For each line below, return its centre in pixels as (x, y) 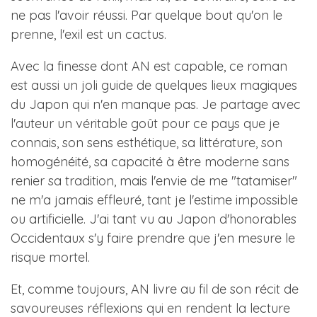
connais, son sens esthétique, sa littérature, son (146, 143)
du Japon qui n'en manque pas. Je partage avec (156, 104)
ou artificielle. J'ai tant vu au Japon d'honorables (154, 219)
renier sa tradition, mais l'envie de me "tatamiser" (154, 181)
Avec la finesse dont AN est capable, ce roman (149, 66)
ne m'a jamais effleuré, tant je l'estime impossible (154, 200)
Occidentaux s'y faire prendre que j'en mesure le (153, 238)
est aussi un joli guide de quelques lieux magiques (154, 85)
